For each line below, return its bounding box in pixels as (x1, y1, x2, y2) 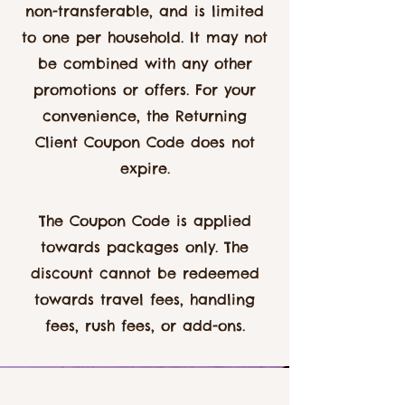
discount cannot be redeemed (30, 264, 259, 282)
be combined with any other (37, 54, 252, 72)
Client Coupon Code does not (34, 133, 255, 151)
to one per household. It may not (22, 28, 268, 46)
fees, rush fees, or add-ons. (44, 316, 245, 334)
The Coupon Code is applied (38, 212, 251, 230)
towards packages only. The (41, 238, 249, 256)
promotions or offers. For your (33, 80, 256, 99)
